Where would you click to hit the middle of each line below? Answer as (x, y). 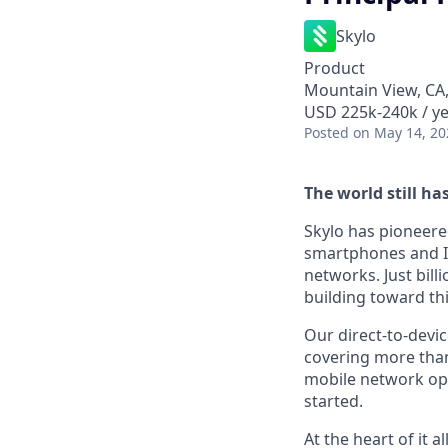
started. (333, 401)
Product (334, 68)
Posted (326, 132)
